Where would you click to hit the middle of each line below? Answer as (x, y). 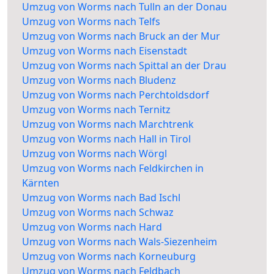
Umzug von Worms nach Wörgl (94, 154)
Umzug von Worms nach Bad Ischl (101, 198)
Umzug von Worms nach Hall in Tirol (106, 139)
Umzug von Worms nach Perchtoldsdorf (116, 95)
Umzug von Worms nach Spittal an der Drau (124, 66)
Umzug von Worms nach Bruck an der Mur (121, 36)
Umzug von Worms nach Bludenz (99, 80)
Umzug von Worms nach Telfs (91, 22)
